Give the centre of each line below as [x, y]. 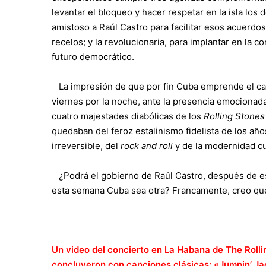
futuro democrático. [93, 56]
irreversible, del [86, 145]
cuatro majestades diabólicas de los [128, 116]
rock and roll [147, 145]
